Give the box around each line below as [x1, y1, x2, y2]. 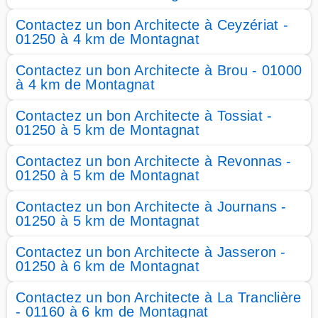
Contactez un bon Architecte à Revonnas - [16, 153, 292, 169]
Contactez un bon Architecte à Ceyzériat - [16, 17, 289, 33]
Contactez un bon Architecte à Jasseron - [16, 244, 286, 260]
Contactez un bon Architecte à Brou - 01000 [16, 62, 302, 78]
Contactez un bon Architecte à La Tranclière [16, 290, 302, 305]
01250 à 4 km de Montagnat [16, 31, 200, 47]
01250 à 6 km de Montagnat [16, 258, 200, 274]
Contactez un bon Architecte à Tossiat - [16, 108, 273, 124]
